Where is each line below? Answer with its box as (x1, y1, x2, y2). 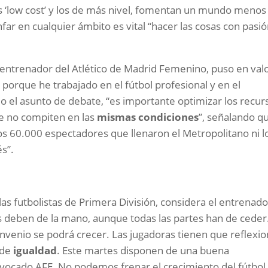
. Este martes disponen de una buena (57, 243, 230, 258)
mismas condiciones (97, 110, 199, 124)
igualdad (11, 243, 57, 258)
